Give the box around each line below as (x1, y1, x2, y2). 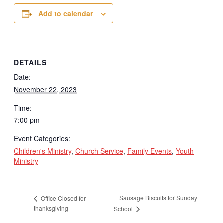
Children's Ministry (14, 145, 71, 156)
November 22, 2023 (14, 84, 77, 94)
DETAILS (14, 57, 47, 67)
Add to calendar (38, 8, 93, 19)
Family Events (127, 145, 172, 156)
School (113, 204, 134, 213)
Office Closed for (39, 193, 86, 202)
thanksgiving (34, 204, 68, 213)
